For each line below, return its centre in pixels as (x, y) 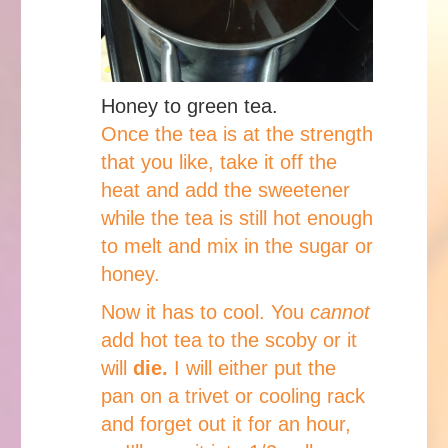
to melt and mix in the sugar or (237, 245)
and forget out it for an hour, (226, 423)
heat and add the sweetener (225, 189)
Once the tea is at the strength (237, 133)
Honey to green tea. (189, 105)
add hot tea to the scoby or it (229, 339)
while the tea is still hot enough (237, 217)
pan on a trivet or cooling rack (233, 395)
